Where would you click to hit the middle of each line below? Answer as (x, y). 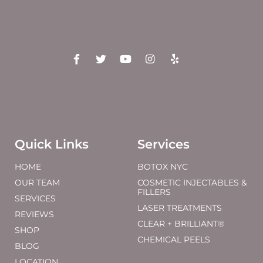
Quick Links (52, 144)
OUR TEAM (37, 182)
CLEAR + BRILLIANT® (181, 223)
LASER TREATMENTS (180, 208)
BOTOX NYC (163, 166)
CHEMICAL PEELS (174, 239)
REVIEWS (34, 214)
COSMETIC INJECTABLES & (192, 182)
